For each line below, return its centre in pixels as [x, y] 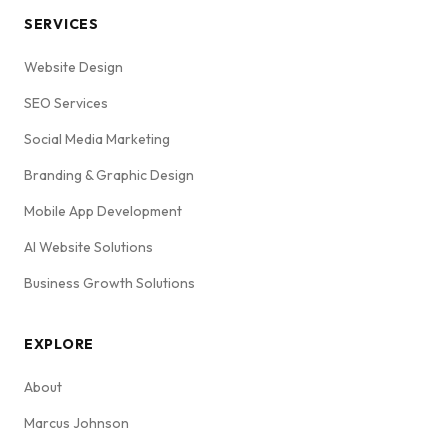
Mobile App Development [103, 211]
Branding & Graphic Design [109, 175]
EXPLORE [59, 344]
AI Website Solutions [88, 247]
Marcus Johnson [76, 423]
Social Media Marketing [97, 139]
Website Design [73, 67]
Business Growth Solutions [109, 283]
